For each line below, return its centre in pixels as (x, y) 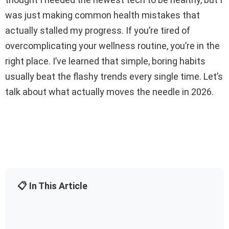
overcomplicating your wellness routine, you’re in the (112, 45)
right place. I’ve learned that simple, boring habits (105, 61)
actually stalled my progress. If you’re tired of (98, 30)
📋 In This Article (52, 186)
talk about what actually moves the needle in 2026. (109, 91)
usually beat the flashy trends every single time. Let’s (114, 76)
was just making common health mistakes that (102, 15)
